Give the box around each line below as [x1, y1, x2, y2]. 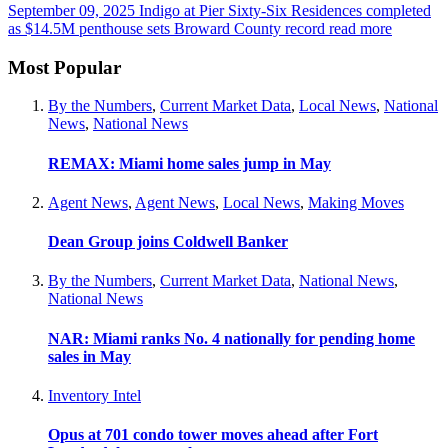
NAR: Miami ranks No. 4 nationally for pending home [48, 329, 415, 347]
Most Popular [8, 56, 121, 78]
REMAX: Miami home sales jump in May [48, 154, 331, 172]
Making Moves [308, 193, 404, 211]
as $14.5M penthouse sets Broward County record [8, 19, 325, 37]
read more [329, 19, 392, 37]
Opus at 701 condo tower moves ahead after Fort [48, 426, 378, 444]
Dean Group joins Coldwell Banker [48, 233, 288, 251]
